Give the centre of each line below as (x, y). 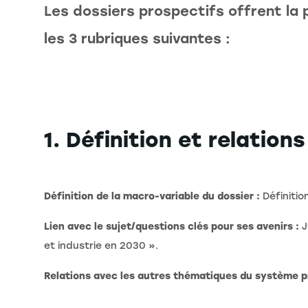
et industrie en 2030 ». (101, 246)
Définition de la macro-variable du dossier (149, 197)
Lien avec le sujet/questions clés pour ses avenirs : (172, 227)
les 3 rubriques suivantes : (137, 39)
